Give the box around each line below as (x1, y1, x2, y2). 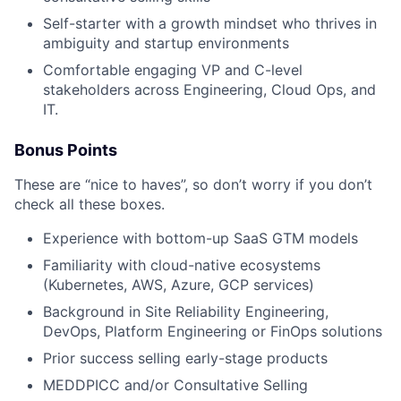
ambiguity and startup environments (43, 33, 289, 52)
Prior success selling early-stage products (43, 348, 328, 367)
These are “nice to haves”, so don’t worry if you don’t (14, 175, 372, 193)
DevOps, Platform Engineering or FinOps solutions (43, 321, 382, 340)
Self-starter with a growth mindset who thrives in (43, 13, 377, 32)
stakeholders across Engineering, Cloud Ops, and (43, 80, 376, 98)
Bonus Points (14, 140, 117, 159)
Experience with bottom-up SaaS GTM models (43, 228, 358, 247)
